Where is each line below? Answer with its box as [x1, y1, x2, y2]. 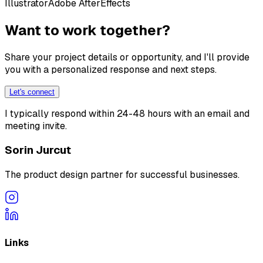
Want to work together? [5, 21, 170, 39]
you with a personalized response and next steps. [5, 63, 217, 76]
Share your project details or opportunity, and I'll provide [5, 50, 249, 63]
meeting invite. [5, 119, 67, 132]
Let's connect [9, 87, 55, 96]
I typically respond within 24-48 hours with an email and [5, 107, 249, 120]
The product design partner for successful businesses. [5, 168, 240, 181]
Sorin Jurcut [5, 143, 71, 158]
